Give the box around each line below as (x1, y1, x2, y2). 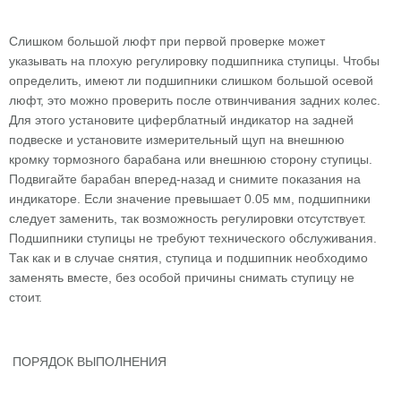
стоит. (9, 290, 42, 304)
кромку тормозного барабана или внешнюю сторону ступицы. (9, 152, 372, 166)
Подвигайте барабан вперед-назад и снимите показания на (9, 172, 361, 186)
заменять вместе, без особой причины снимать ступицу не (9, 270, 354, 285)
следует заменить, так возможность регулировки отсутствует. (9, 211, 366, 226)
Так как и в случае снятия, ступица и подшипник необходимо (9, 251, 368, 265)
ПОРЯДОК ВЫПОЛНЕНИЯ (9, 354, 166, 369)
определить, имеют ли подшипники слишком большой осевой (9, 73, 373, 88)
